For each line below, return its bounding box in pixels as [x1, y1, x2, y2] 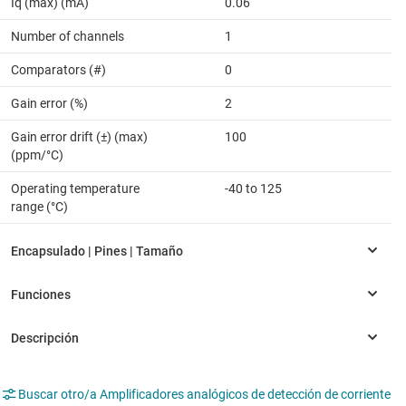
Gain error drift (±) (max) [11, 129, 148, 144]
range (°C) [11, 198, 68, 214]
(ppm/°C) [11, 147, 63, 162]
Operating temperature [11, 180, 140, 196]
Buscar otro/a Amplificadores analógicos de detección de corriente [18, 386, 391, 401]
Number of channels [11, 28, 124, 43]
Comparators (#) [11, 62, 106, 77]
